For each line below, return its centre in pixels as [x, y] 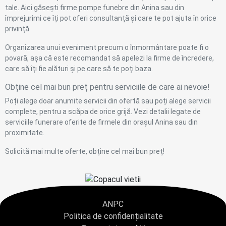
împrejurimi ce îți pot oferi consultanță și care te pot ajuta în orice [111, 18]
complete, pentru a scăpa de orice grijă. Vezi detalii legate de [103, 111]
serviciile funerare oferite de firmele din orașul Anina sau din [101, 122]
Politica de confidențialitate [113, 216]
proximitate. [25, 132]
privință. [19, 29]
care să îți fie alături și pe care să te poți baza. [79, 68]
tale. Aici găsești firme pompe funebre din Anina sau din [95, 7]
